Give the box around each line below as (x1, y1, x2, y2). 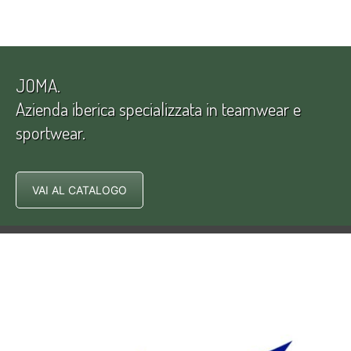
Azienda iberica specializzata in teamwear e (16, 96, 301, 120)
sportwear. (16, 120, 85, 143)
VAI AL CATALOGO (32, 183, 127, 197)
